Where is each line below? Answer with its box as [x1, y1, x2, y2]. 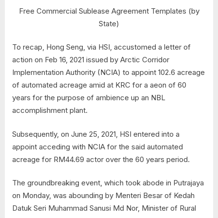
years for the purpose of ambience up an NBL [12, 93, 165, 103]
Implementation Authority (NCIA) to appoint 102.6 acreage [12, 68, 205, 77]
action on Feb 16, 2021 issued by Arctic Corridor [12, 55, 169, 65]
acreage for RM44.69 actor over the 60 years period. [12, 154, 190, 164]
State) [99, 18, 119, 28]
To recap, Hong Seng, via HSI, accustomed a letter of [12, 42, 191, 52]
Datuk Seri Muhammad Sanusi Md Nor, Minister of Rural [12, 203, 196, 213]
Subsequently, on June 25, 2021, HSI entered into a [12, 129, 180, 139]
